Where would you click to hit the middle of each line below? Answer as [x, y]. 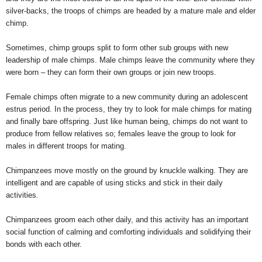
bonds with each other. [44, 244]
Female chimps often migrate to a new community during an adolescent [127, 97]
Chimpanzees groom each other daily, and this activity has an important [127, 220]
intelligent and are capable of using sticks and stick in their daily [114, 183]
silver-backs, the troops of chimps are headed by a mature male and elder [131, 11]
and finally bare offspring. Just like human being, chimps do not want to [127, 121]
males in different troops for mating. [66, 146]
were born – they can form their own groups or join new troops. [111, 72]
